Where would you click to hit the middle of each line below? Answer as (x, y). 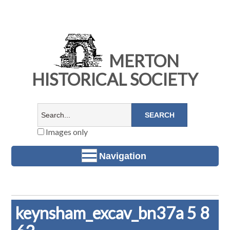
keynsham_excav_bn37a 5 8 (113, 213)
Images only (66, 132)
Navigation (123, 156)
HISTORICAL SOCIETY (115, 80)
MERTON (142, 61)
